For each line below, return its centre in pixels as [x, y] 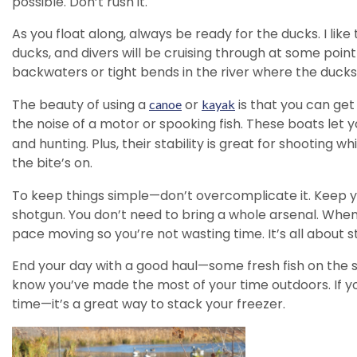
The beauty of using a [80, 105]
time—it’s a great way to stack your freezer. [149, 304]
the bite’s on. [52, 163]
